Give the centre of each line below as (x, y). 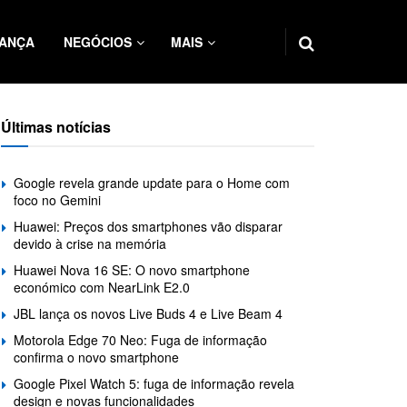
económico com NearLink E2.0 (102, 287)
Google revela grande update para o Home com (152, 183)
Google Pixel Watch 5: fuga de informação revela (154, 383)
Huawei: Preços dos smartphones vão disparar (148, 226)
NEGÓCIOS (98, 42)
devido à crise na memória (90, 243)
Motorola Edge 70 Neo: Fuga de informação (140, 340)
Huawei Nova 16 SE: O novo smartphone (132, 270)
